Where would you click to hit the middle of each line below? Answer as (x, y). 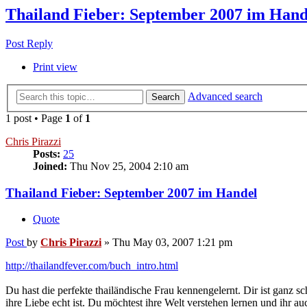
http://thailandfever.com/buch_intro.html (92, 266)
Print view (55, 67)
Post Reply (29, 44)
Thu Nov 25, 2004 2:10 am (128, 166)
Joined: (50, 166)
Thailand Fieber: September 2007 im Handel (131, 193)
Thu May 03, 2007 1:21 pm (172, 243)
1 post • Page (35, 118)
